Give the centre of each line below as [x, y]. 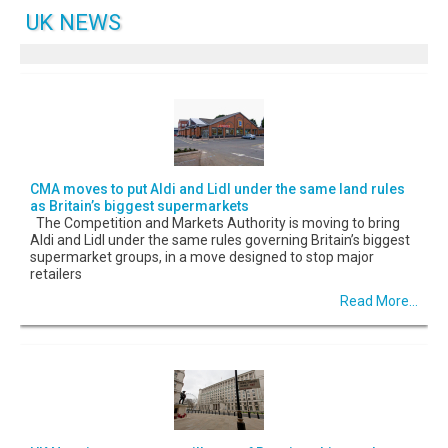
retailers [56, 273]
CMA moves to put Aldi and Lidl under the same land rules [217, 188]
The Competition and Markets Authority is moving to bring [215, 222]
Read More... [379, 300]
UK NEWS [73, 21]
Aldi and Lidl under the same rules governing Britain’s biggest [220, 239]
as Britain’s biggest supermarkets [139, 205]
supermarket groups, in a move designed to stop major [202, 256]
